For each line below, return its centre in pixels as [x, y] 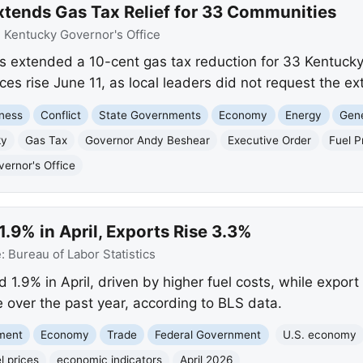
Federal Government [208, 334]
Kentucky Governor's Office [82, 34]
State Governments [150, 115]
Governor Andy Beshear [148, 140]
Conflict [61, 115]
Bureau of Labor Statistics [81, 255]
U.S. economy [320, 334]
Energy [304, 115]
